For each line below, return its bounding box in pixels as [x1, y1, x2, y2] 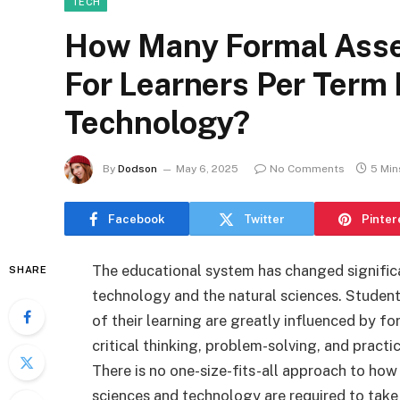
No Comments [270, 162, 345, 176]
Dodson [118, 162, 157, 176]
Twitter [244, 212, 285, 226]
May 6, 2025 [176, 162, 238, 176]
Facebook [107, 212, 165, 226]
